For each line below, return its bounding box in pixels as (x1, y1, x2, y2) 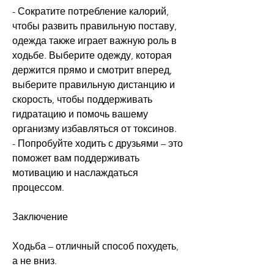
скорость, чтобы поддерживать (12, 93, 152, 105)
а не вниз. (12, 254, 57, 267)
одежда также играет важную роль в (12, 34, 177, 46)
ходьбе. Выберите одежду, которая (12, 49, 172, 61)
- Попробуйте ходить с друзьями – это (12, 137, 183, 149)
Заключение (12, 210, 68, 223)
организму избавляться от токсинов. (12, 122, 177, 135)
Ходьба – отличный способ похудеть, (12, 240, 179, 252)
